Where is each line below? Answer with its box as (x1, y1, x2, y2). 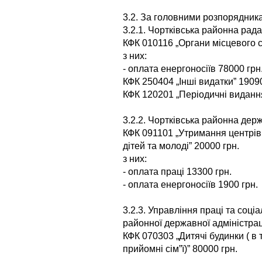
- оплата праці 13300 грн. (123, 166, 232, 177)
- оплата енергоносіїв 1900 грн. (123, 179, 258, 189)
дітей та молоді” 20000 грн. (123, 140, 239, 151)
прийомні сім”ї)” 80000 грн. (123, 243, 237, 254)
